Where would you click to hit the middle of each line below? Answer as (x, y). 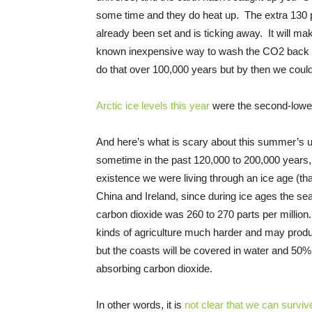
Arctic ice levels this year (153, 105)
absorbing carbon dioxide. (154, 268)
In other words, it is (140, 304)
